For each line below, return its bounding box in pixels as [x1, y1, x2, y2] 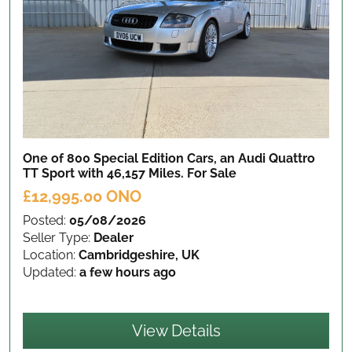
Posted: [23, 212, 69, 228]
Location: [23, 247, 79, 262]
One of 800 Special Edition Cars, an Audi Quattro [23, 150, 315, 166]
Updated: [23, 264, 79, 280]
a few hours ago [79, 264, 176, 280]
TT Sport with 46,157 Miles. [23, 165, 187, 181]
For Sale [187, 165, 236, 181]
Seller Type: [23, 229, 93, 245]
